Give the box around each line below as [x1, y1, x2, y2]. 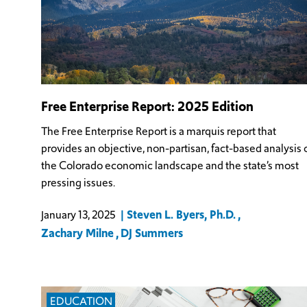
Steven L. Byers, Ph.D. [127, 206, 236, 223]
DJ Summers [121, 225, 184, 242]
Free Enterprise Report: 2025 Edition [40, 96, 254, 116]
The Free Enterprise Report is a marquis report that [40, 123, 276, 140]
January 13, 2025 [40, 207, 116, 223]
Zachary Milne [40, 225, 114, 242]
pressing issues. [40, 175, 115, 191]
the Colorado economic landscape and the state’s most [40, 158, 299, 174]
